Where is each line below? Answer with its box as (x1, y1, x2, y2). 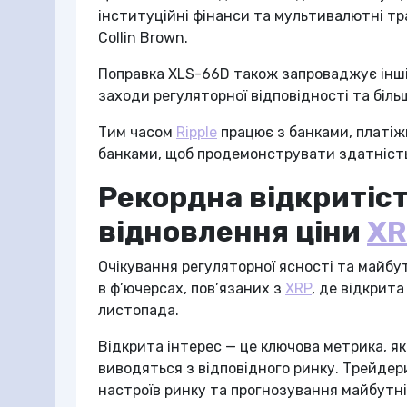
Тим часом (98, 124, 176, 141)
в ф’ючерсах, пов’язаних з (98, 280, 285, 297)
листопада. (98, 302, 179, 319)
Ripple (176, 124, 217, 141)
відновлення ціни (98, 214, 367, 249)
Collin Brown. (98, 29, 188, 46)
